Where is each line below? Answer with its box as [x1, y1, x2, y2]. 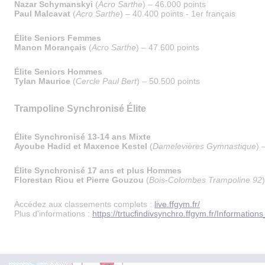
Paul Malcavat [14, 9, 70, 18]
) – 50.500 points [137, 76, 200, 86]
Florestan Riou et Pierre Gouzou [14, 175, 144, 185]
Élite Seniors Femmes [14, 33, 101, 43]
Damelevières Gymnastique [153, 141, 256, 151]
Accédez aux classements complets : [14, 199, 154, 209]
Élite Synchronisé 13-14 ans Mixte [14, 132, 151, 141]
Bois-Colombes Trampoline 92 [149, 175, 262, 185]
